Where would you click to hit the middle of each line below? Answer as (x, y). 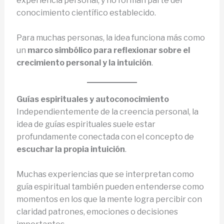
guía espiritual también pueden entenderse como (110, 187)
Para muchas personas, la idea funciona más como (110, 38)
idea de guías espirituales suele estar (86, 124)
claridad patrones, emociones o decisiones (97, 212)
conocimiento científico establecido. (86, 12)
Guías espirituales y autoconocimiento (92, 99)
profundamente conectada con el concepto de (105, 136)
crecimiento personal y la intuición (84, 63)
